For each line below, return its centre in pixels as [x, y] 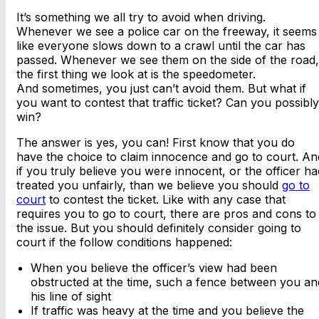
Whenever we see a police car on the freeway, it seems [167, 32]
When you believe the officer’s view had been [154, 268]
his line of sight [71, 297]
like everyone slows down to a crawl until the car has [161, 46]
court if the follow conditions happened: [124, 242]
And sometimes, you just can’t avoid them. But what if [161, 89]
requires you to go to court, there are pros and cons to [166, 214]
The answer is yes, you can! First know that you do [156, 143]
